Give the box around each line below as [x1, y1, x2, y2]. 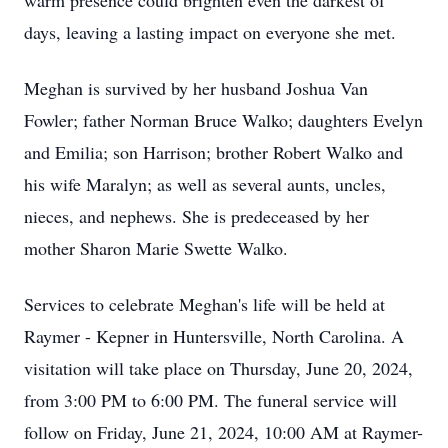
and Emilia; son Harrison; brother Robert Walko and [24, 140, 403, 164]
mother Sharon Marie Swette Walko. [24, 236, 288, 260]
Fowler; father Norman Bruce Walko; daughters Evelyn [24, 108, 423, 132]
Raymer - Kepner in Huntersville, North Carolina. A [24, 324, 404, 348]
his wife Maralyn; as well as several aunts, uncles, [24, 172, 386, 196]
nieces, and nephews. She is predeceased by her [24, 204, 369, 228]
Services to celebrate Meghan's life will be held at [24, 292, 385, 316]
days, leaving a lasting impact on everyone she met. [24, 20, 396, 44]
